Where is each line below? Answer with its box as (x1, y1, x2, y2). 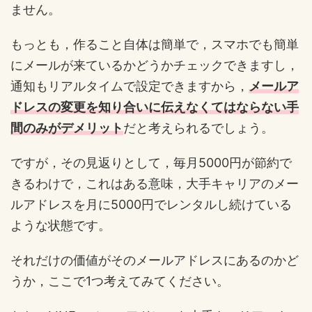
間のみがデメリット (10, 120, 123, 136)
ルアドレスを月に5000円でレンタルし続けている (10, 197, 292, 212)
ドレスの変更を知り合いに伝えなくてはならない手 (10, 100, 299, 115)
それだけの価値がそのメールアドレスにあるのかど (10, 253, 299, 268)
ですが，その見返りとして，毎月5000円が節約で (10, 155, 292, 171)
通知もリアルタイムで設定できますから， (10, 79, 249, 94)
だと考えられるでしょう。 (123, 120, 274, 136)
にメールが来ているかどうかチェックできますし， (10, 58, 299, 73)
